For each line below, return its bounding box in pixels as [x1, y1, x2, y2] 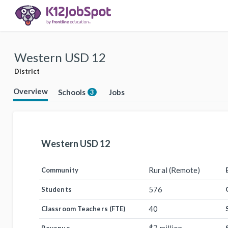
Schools [58, 88, 85, 97]
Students [41, 185, 72, 193]
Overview [13, 87, 48, 96]
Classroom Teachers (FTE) [41, 205, 126, 213]
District [14, 67, 40, 75]
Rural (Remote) [149, 165, 201, 175]
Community [41, 166, 78, 174]
